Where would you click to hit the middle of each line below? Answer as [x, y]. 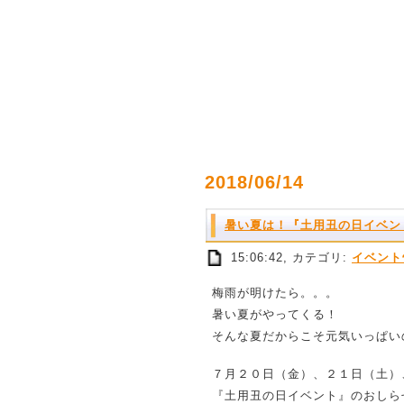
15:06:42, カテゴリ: [289, 257]
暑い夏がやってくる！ [275, 315]
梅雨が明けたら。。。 [275, 293]
